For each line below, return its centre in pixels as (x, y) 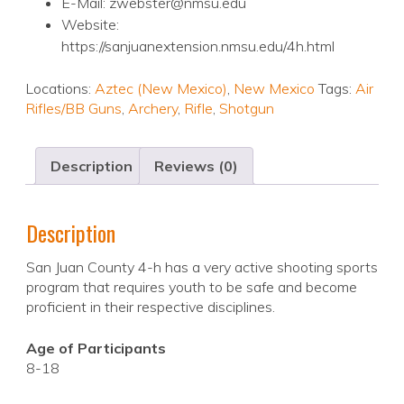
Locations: (60, 89)
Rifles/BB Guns (73, 109)
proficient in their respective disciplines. (151, 307)
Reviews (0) (196, 166)
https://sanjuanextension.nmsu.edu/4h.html (198, 46)
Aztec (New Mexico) (161, 89)
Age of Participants (96, 349)
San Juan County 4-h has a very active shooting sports (202, 267)
